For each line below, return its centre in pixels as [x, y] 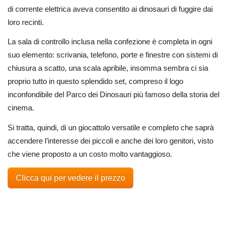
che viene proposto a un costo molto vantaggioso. [90, 154]
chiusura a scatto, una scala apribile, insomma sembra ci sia [108, 68]
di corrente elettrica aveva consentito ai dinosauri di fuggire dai [110, 9]
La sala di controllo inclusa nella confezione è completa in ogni [110, 42]
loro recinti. [26, 22]
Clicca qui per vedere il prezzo [70, 178]
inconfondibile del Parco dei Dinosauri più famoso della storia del [113, 95]
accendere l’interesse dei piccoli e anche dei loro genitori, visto [110, 141]
